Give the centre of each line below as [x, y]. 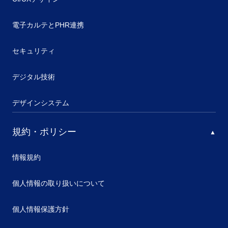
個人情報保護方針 [41, 209]
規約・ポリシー [44, 132]
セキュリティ [34, 51]
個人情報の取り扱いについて [59, 183]
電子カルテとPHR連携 [48, 25]
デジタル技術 [34, 77]
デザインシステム [41, 103]
